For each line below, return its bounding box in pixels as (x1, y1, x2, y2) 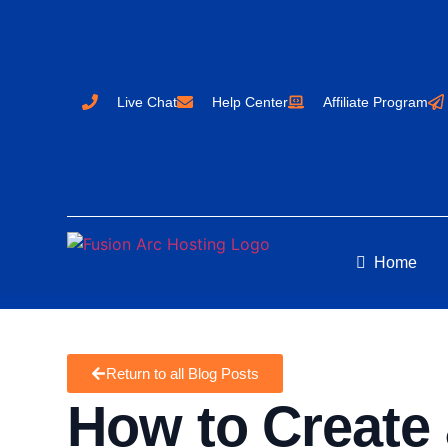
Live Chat (117, 93, 178, 110)
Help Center (212, 93, 289, 110)
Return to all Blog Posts (106, 365, 260, 382)
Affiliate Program (323, 93, 429, 110)
